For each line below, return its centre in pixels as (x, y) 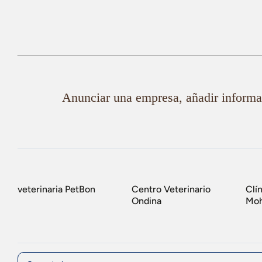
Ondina (146, 201)
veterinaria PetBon (56, 189)
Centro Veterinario (171, 189)
